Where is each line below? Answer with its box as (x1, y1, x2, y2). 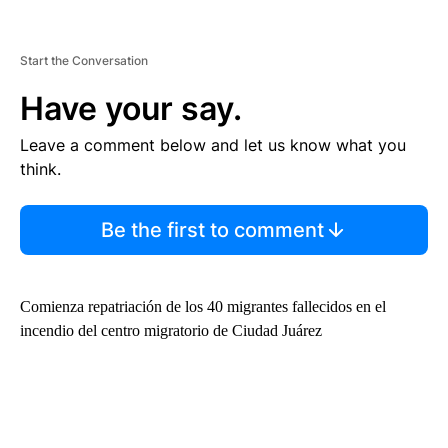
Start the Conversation (20, 52, 148, 68)
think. (20, 158, 61, 179)
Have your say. (20, 88, 242, 128)
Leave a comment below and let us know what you (20, 134, 406, 155)
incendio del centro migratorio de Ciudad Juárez (20, 321, 322, 339)
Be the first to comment (100, 217, 324, 242)
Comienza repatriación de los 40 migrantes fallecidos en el (20, 297, 386, 315)
